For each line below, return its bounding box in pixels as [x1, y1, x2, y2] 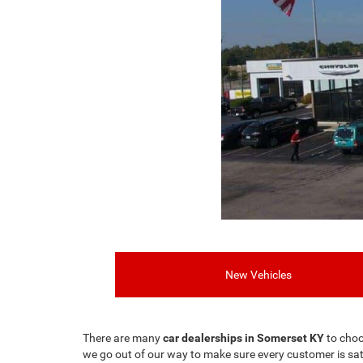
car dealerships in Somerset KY [163, 331, 324, 344]
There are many [83, 331, 163, 344]
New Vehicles [224, 267, 292, 281]
